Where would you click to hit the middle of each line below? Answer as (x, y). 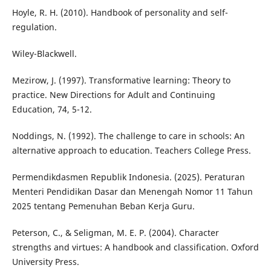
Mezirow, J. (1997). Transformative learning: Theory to (121, 80)
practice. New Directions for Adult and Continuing (113, 95)
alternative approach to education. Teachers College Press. (131, 151)
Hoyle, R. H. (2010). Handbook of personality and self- (120, 13)
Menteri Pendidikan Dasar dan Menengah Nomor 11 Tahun (132, 192)
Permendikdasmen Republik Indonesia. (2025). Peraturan (128, 177)
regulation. (34, 27)
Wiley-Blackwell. (44, 54)
